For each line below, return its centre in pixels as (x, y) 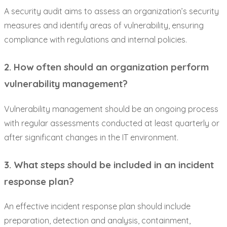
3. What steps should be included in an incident (109, 164)
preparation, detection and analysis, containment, (97, 221)
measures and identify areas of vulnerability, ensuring (104, 25)
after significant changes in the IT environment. (91, 137)
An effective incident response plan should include (97, 206)
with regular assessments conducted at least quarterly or (112, 123)
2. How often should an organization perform (106, 67)
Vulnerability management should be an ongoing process (111, 109)
